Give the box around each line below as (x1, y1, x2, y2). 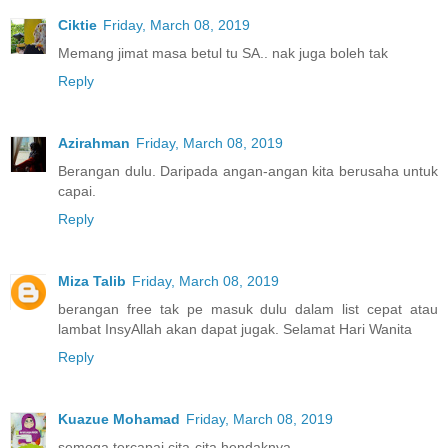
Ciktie (58, 16, 97, 33)
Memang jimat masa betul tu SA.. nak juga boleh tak (58, 44, 388, 61)
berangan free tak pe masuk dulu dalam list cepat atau (58, 300, 438, 317)
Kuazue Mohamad (58, 410, 180, 427)
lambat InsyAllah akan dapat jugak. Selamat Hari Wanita (58, 320, 412, 337)
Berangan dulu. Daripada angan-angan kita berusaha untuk (58, 162, 438, 179)
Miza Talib (58, 272, 126, 289)
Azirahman (58, 134, 130, 151)
